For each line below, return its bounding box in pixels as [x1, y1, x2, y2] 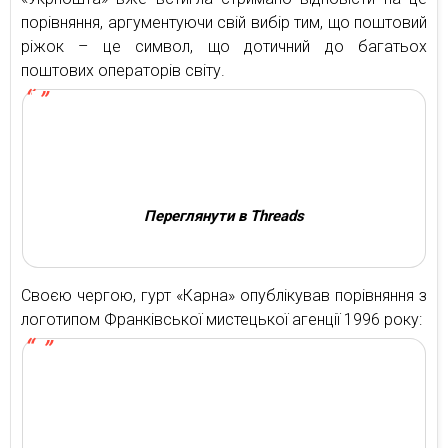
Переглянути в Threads [144, 207, 304, 226]
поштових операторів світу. [21, 61, 225, 81]
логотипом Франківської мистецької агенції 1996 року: [21, 310, 422, 330]
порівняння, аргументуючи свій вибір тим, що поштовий [21, 13, 427, 33]
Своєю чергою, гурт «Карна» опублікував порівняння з [21, 286, 427, 306]
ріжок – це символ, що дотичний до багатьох [21, 37, 427, 57]
